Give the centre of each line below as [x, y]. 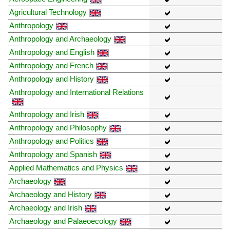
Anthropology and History [52, 79]
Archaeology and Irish [46, 208]
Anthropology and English [52, 52]
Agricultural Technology [48, 12]
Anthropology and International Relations [76, 92]
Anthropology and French [51, 66]
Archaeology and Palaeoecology [63, 221]
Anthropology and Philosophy [58, 128]
